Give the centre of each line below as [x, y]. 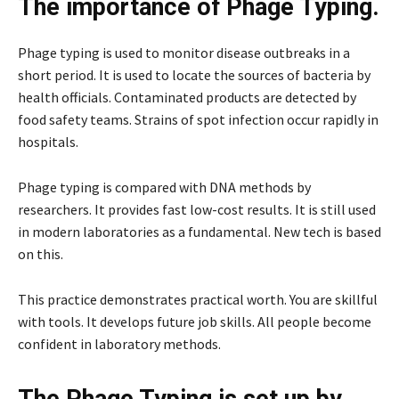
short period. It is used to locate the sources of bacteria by [194, 74]
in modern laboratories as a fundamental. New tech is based [199, 231]
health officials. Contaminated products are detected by [187, 97]
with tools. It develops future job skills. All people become [195, 321]
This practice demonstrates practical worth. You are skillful [198, 299]
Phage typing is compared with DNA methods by [164, 187]
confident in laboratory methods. [119, 343]
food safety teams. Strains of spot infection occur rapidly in [198, 119]
